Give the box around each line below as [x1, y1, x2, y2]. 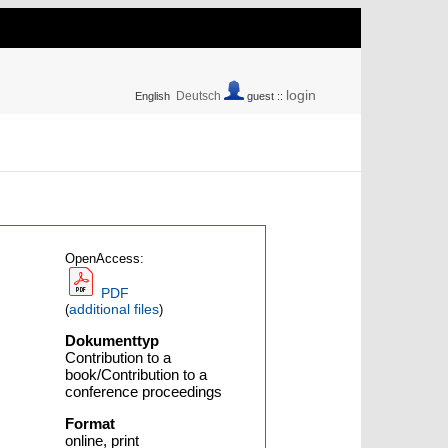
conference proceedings [65, 383, 223, 400]
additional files [69, 301, 160, 317]
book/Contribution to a [65, 366, 208, 383]
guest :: [244, 90, 286, 102]
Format [65, 415, 116, 432]
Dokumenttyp [65, 332, 160, 349]
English [135, 90, 170, 102]
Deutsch [176, 89, 221, 103]
